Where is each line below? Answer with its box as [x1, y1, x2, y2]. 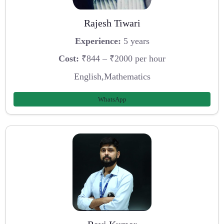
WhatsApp [97, 95, 126, 103]
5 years [120, 35, 149, 46]
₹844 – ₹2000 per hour [79, 53, 165, 64]
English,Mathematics [73, 71, 150, 81]
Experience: [74, 35, 121, 46]
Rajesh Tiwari [83, 17, 140, 28]
